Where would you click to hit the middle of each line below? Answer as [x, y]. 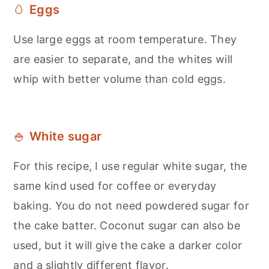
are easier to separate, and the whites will [123, 59]
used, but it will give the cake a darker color [128, 245]
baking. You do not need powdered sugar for [131, 205]
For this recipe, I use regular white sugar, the [130, 166]
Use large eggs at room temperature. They [125, 39]
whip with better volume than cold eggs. [120, 79]
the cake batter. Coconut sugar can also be [127, 225]
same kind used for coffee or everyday [115, 186]
